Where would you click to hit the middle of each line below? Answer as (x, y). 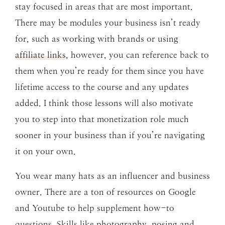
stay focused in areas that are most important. (104, 7)
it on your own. (45, 151)
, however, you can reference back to (137, 55)
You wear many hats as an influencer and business (113, 176)
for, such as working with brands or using (97, 39)
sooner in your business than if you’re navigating (110, 135)
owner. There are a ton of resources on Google (105, 192)
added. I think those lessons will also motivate (104, 103)
